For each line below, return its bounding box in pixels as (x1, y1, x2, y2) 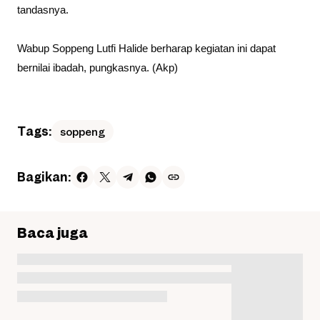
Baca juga (17, 224, 88, 241)
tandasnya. (17, 4, 69, 16)
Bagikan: (17, 169, 71, 185)
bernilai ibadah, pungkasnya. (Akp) (17, 62, 178, 74)
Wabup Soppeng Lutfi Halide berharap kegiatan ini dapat (17, 43, 276, 55)
